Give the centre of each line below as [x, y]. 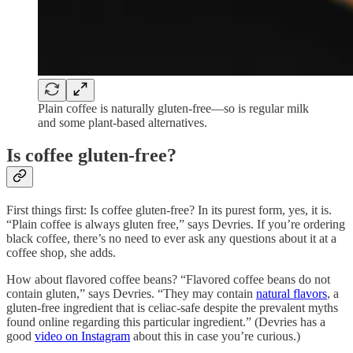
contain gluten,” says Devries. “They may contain [131, 294]
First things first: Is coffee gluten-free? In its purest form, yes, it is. [169, 210]
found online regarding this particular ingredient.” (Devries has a [166, 322]
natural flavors [292, 294]
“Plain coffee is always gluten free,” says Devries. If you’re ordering [176, 225]
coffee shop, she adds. [61, 253]
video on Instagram [82, 336]
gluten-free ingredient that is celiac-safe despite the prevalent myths [172, 308]
